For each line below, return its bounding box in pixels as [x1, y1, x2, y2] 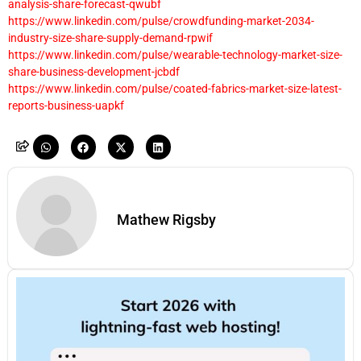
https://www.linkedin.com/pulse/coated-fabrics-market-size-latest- [8, 82, 342, 96]
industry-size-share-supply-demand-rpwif [8, 31, 213, 45]
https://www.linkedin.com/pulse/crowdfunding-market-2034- [8, 15, 314, 28]
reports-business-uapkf [8, 99, 124, 113]
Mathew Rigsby [117, 211, 216, 229]
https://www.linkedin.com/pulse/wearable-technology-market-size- [8, 48, 342, 62]
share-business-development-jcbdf [8, 65, 180, 79]
